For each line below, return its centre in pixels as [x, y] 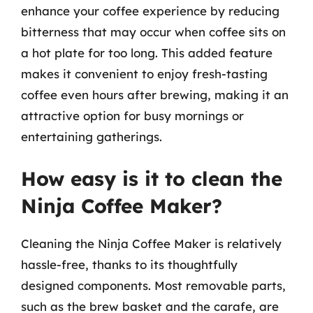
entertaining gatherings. [92, 136]
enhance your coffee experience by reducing [150, 10]
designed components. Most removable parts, [153, 285]
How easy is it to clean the [152, 179]
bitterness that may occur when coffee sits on [153, 31]
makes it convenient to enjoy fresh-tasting [144, 73]
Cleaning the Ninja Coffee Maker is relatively [151, 243]
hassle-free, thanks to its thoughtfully [129, 264]
